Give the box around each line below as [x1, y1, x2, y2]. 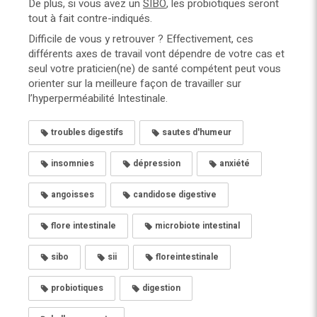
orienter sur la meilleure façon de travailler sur [28, 76, 241, 92]
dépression [131, 157, 180, 171]
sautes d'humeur [160, 126, 231, 139]
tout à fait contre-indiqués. [28, 11, 155, 27]
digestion [140, 282, 180, 295]
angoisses [49, 188, 94, 202]
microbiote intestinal [153, 219, 240, 233]
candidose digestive [131, 188, 217, 202]
